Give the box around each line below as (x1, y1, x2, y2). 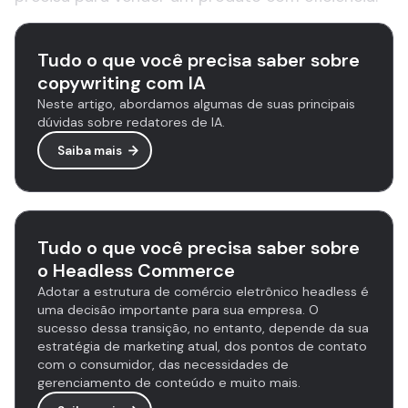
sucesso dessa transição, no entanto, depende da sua (37, 320, 369, 336)
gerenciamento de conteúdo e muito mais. (37, 374, 301, 391)
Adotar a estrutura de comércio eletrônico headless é (37, 283, 369, 300)
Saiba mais (56, 142, 122, 158)
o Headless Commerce (37, 259, 235, 282)
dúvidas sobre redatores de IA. (37, 114, 225, 130)
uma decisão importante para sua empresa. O (37, 301, 319, 318)
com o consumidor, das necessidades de (37, 356, 289, 372)
